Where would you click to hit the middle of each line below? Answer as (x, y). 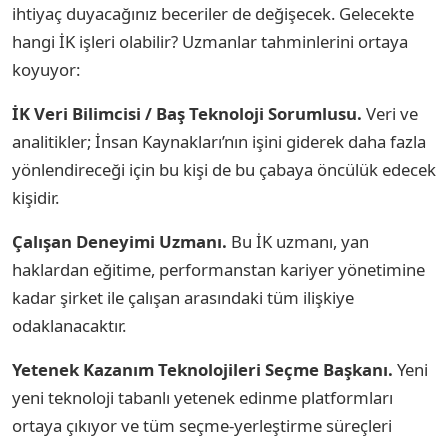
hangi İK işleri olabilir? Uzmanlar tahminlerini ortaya (210, 41)
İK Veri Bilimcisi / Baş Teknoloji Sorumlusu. (187, 113)
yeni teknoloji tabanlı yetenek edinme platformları (202, 397)
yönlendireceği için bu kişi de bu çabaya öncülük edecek (224, 169)
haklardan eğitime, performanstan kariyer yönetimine (218, 269)
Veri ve (390, 113)
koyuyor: (46, 69)
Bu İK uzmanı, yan (298, 241)
